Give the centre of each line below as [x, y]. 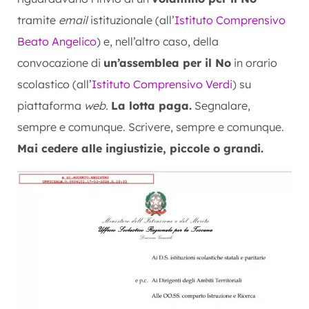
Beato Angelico [57, 41]
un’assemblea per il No [167, 62]
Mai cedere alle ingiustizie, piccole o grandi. [140, 148]
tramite [38, 20]
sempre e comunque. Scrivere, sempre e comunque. [151, 127]
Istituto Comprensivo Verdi [162, 84]
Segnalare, [221, 105]
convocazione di [60, 62]
